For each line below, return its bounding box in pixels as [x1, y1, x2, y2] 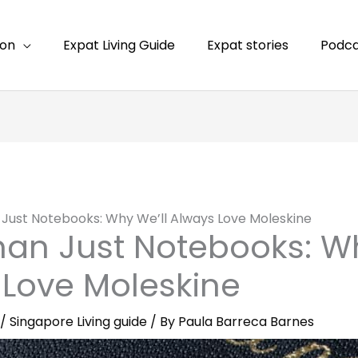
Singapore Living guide [9, 312, 147, 332]
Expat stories [207, 35, 288, 54]
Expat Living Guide [63, 35, 175, 54]
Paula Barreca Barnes [177, 312, 314, 332]
